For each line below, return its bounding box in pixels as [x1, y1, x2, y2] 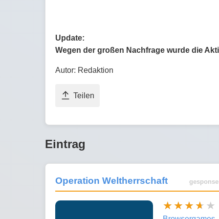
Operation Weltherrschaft [55, 175, 168, 186]
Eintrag [45, 137, 86, 151]
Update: [55, 34, 85, 43]
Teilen [73, 91, 94, 100]
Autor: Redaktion [55, 66, 113, 75]
